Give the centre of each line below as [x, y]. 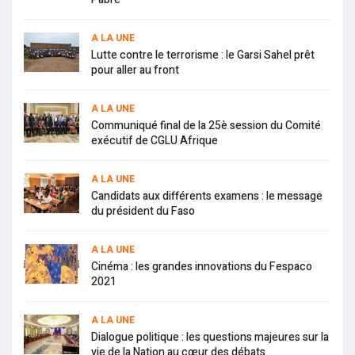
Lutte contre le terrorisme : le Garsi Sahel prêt [203, 55]
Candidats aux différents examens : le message [207, 196]
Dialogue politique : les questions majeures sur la [210, 337]
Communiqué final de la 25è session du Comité [206, 125]
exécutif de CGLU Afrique [155, 140]
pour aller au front [135, 70]
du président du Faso [143, 211]
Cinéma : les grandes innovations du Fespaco [202, 266]
